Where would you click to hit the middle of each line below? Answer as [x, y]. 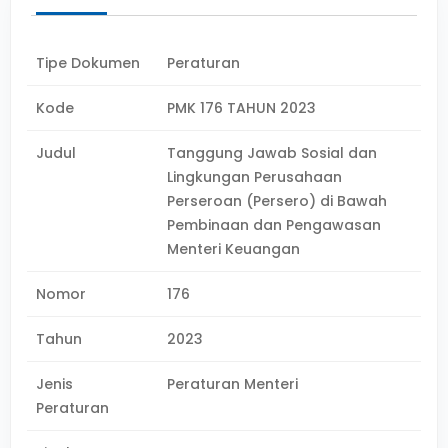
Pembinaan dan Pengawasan [274, 225]
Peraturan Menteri [233, 384]
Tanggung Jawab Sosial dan [272, 153]
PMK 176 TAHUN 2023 [242, 108]
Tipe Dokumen [88, 63]
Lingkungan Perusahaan [255, 177]
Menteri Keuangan [234, 249]
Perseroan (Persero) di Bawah [277, 201]
